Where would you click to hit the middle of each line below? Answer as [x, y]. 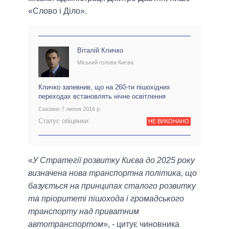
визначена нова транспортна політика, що [112, 173]
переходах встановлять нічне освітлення [102, 97]
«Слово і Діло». [58, 11]
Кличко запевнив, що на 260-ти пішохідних [104, 87]
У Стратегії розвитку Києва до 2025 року [114, 160]
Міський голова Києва [105, 63]
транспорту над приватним [84, 211]
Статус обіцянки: [64, 121]
